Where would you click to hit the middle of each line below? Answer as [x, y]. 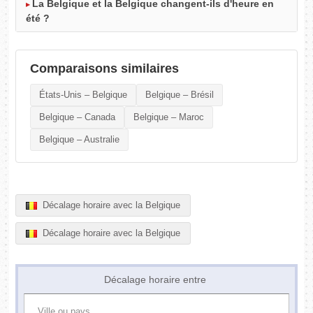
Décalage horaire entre [156, 280]
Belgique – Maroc [169, 117]
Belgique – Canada [78, 117]
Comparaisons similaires [105, 69]
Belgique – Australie [80, 140]
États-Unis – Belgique [83, 95]
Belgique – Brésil [180, 95]
